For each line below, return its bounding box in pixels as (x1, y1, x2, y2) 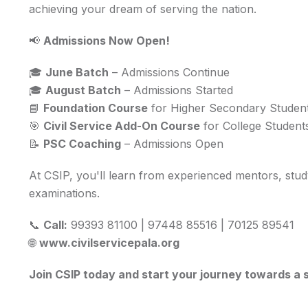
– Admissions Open (121, 137, 223, 151)
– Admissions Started (121, 83, 233, 97)
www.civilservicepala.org (39, 236, 179, 250)
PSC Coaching (43, 137, 121, 151)
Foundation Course (43, 101, 148, 115)
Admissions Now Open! (43, 34, 170, 47)
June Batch (45, 65, 109, 79)
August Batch (45, 83, 121, 97)
